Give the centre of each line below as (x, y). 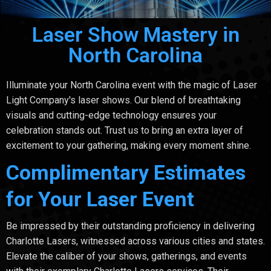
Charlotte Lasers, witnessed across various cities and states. (135, 241)
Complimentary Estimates (126, 173)
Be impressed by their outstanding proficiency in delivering (130, 226)
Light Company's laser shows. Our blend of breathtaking (123, 100)
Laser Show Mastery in (135, 35)
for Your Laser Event (100, 199)
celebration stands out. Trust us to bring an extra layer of (125, 131)
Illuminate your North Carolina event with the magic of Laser (132, 85)
